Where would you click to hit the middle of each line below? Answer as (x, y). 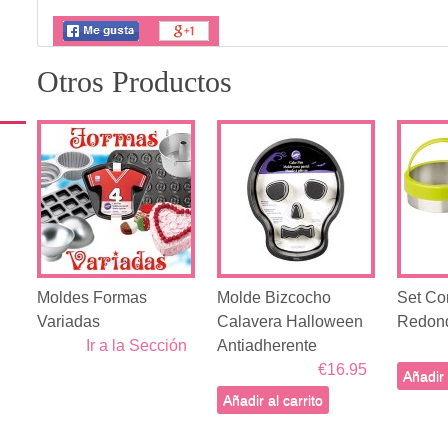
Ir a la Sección (136, 345)
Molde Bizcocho (273, 297)
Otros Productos (134, 81)
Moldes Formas (91, 297)
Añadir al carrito (272, 399)
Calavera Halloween (289, 321)
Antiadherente (266, 345)
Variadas (68, 321)
